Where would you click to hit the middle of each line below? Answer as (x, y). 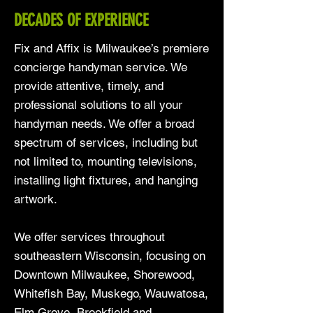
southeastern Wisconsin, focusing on (110, 256)
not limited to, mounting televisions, (105, 161)
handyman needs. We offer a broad (104, 124)
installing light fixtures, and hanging (106, 180)
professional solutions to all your (98, 105)
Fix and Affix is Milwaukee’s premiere (111, 48)
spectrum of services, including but (106, 143)
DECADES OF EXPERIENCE (81, 20)
